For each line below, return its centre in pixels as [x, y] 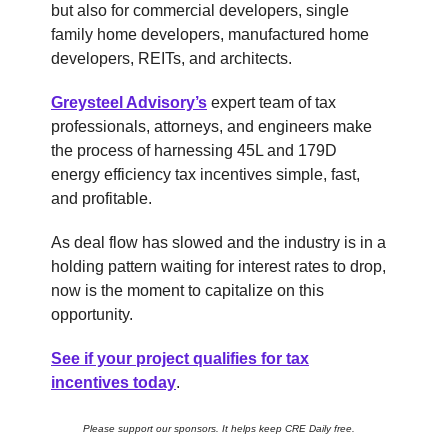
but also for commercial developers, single [200, 11]
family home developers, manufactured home [210, 35]
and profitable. [103, 199]
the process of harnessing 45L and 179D [194, 151]
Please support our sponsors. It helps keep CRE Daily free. [219, 429]
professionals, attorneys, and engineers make [211, 127]
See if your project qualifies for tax [180, 359]
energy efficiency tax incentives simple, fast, [205, 175]
